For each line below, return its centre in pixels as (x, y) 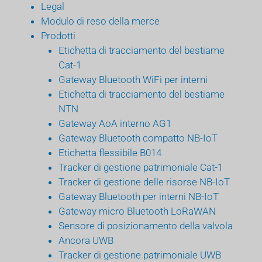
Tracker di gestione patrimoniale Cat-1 (141, 167)
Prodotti (58, 35)
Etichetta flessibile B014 (110, 152)
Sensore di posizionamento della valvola (146, 225)
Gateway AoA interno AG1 (115, 123)
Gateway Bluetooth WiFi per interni (133, 79)
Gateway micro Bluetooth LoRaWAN (137, 211)
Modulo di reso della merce (100, 21)
